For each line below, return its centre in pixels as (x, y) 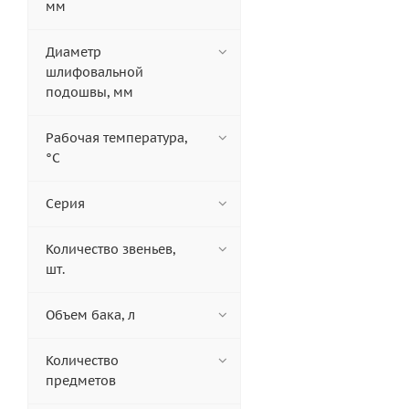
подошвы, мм (89, 93)
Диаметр (73, 52)
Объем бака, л (90, 315)
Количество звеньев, (110, 250)
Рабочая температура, (116, 138)
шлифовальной (94, 73)
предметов (81, 381)
